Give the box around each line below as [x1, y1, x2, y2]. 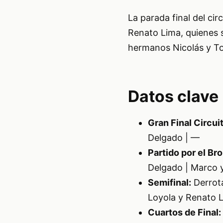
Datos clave [127, 87, 219, 107]
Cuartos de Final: [147, 207, 221, 218]
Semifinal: [147, 177, 191, 188]
